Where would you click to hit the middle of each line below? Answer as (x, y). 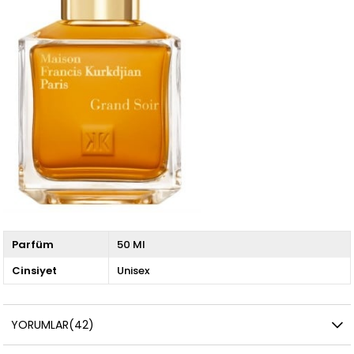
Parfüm (33, 245)
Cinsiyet (35, 271)
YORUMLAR (40, 325)
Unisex (133, 271)
